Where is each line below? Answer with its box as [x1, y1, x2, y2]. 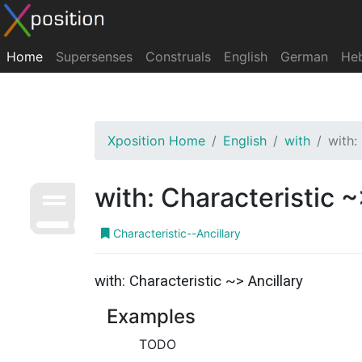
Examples [107, 305, 196, 328]
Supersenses [56, 48, 133, 65]
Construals [145, 48, 211, 65]
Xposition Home [107, 133, 205, 149]
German [280, 48, 328, 65]
